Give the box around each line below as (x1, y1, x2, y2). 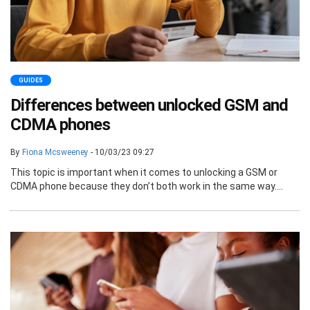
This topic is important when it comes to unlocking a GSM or (10, 166, 277, 178)
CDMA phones (10, 114, 110, 134)
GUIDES (19, 76, 43, 84)
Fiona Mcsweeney (22, 147, 89, 157)
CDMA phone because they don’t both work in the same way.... (10, 180, 283, 192)
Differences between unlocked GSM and (10, 95, 288, 115)
